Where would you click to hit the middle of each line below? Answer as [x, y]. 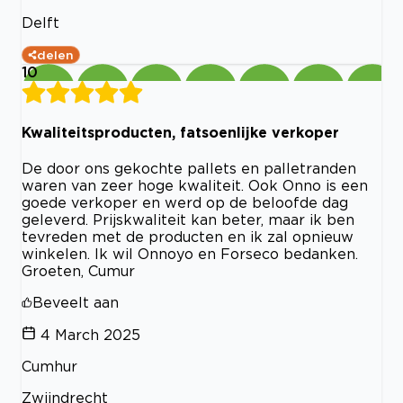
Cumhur [49, 367]
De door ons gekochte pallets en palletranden [189, 169]
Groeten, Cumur [78, 271]
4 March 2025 [90, 335]
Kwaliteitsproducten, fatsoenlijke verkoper [180, 132]
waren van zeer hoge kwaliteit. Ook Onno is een [195, 186]
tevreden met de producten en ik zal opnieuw [188, 237]
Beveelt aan [76, 303]
